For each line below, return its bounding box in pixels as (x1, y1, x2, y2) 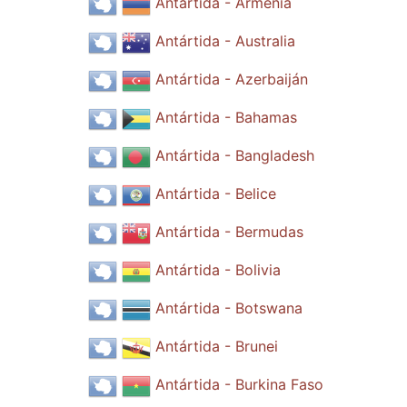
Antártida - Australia (154, 32, 295, 51)
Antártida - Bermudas (154, 223, 303, 242)
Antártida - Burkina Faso (154, 375, 323, 394)
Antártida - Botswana (154, 299, 303, 318)
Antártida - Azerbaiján (154, 70, 308, 89)
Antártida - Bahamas (154, 108, 297, 127)
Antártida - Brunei (154, 337, 278, 356)
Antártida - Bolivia (154, 261, 281, 280)
